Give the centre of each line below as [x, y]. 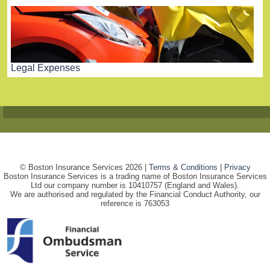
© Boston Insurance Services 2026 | [84, 168]
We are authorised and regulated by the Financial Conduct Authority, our [135, 195]
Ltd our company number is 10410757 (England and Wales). [135, 186]
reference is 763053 [135, 204]
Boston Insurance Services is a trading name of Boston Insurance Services [135, 177]
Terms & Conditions [183, 168]
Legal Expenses [46, 68]
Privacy [237, 168]
